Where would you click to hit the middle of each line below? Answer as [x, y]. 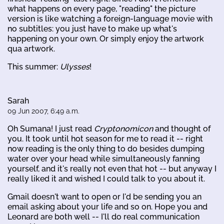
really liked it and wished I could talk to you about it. [106, 178]
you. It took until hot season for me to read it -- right [105, 138]
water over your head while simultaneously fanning [104, 158]
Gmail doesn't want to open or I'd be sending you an [104, 196]
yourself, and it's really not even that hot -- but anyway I [112, 168]
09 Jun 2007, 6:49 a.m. [43, 111]
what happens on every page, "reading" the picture [101, 8]
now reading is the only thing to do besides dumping [106, 148]
